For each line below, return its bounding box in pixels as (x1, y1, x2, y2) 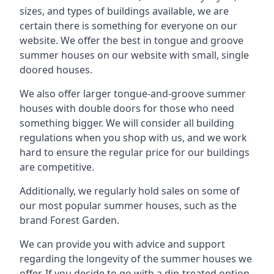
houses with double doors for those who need (20, 102, 234, 115)
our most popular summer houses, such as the (20, 199, 237, 212)
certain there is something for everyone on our (20, 19, 237, 32)
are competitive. (20, 160, 94, 174)
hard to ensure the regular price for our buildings (20, 146, 250, 159)
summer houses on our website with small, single (20, 48, 249, 62)
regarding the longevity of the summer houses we (20, 252, 252, 265)
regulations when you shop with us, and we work (20, 131, 247, 144)
